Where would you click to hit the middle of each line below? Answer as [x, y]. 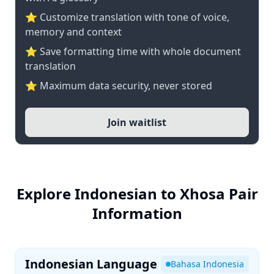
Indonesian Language [91, 264]
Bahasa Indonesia [207, 264]
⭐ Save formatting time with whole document [133, 51]
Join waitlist [137, 122]
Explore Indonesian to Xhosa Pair [137, 194]
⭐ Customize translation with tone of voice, [127, 17]
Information [137, 213]
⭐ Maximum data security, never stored [119, 86]
